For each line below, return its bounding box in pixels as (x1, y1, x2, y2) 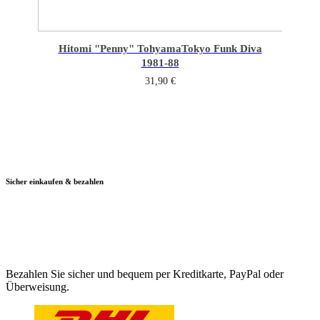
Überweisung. (6, 280, 69, 293)
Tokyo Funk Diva (181, 42, 262, 54)
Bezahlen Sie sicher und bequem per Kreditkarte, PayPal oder (6, 267, 284, 280)
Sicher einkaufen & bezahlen (6, 176, 104, 186)
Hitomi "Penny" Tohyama (58, 42, 181, 54)
